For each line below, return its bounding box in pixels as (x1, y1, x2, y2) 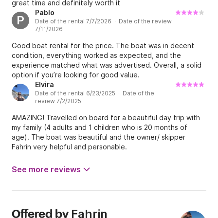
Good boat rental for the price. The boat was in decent (12, 41, 194, 50)
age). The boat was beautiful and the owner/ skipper (12, 133, 185, 142)
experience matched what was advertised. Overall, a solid (12, 61, 201, 70)
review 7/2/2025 (35, 97, 81, 105)
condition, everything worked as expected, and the (12, 51, 181, 60)
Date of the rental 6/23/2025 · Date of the (35, 90, 154, 97)
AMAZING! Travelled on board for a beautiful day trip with (12, 113, 200, 122)
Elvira (35, 80, 54, 89)
